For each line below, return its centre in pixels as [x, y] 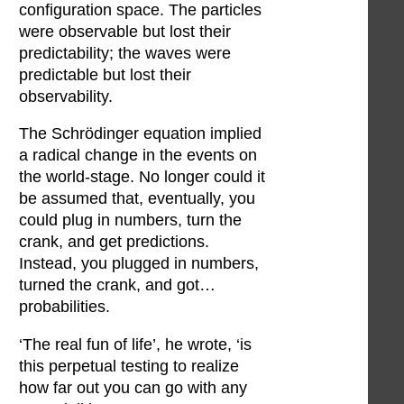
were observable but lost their [125, 31]
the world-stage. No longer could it [142, 177]
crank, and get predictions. [114, 242]
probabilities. [64, 307]
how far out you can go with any [133, 387]
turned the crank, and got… [117, 285]
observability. [66, 96]
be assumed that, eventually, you [137, 199]
